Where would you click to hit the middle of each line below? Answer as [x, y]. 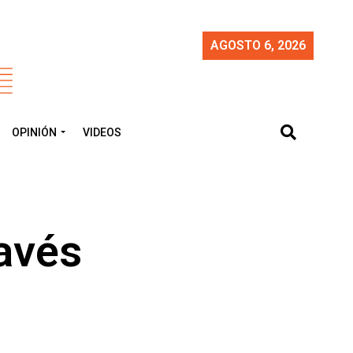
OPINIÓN [34, 132]
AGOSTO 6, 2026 [258, 45]
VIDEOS [102, 132]
